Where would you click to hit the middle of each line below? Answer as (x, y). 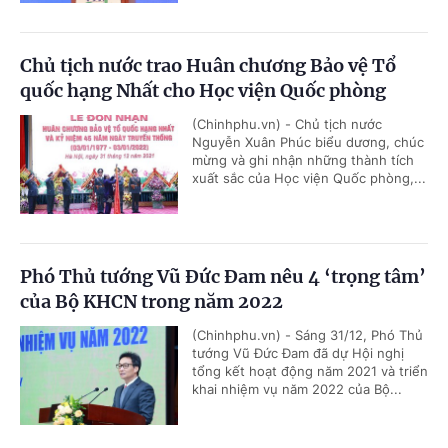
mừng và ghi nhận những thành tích (303, 160)
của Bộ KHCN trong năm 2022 (151, 302)
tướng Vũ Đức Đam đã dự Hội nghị (298, 353)
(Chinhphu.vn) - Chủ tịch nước (287, 124)
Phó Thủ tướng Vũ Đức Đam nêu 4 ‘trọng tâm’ (223, 277)
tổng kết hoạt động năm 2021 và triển (310, 371)
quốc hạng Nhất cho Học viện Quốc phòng (203, 91)
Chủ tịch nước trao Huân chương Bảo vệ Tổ (208, 66)
